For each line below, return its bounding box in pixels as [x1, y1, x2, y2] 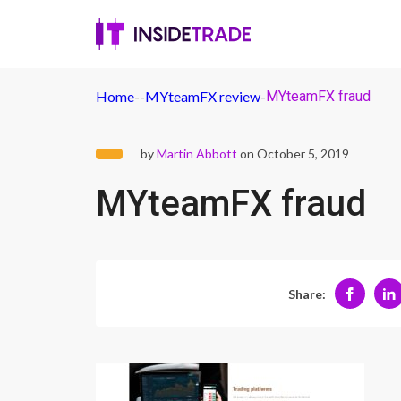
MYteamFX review [145, 88, 260, 105]
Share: [287, 286, 326, 302]
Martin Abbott [157, 146, 237, 161]
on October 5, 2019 [237, 146, 349, 161]
